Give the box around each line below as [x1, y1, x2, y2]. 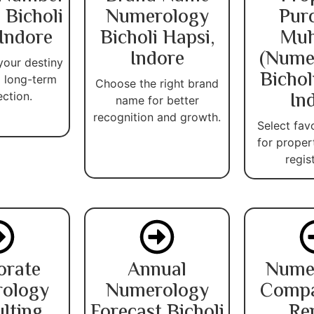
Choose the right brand [95, 76, 219, 90]
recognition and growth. [93, 109, 221, 124]
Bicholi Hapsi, [100, 22, 214, 54]
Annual [128, 254, 186, 286]
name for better [115, 93, 199, 107]
